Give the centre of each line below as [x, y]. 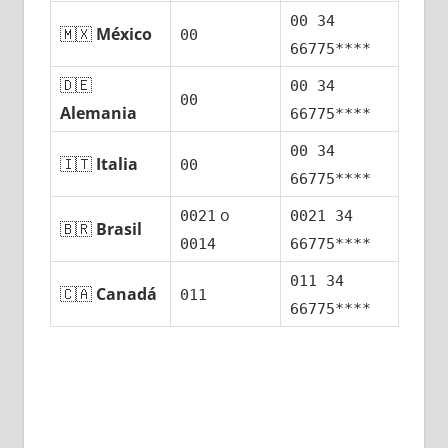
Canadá [127, 294]
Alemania [99, 113]
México [124, 34]
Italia [117, 164]
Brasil [119, 229]
